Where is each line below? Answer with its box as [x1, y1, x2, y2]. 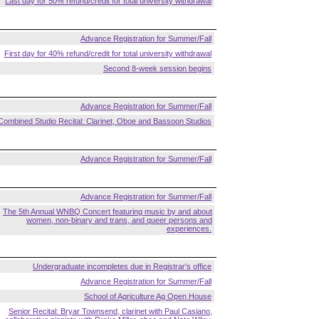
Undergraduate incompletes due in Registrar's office [33, 262, 211, 271]
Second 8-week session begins [103, 64, 211, 73]
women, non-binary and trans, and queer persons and [26, 216, 212, 224]
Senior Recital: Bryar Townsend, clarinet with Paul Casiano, [9, 307, 212, 315]
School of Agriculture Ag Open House [84, 292, 211, 300]
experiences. [167, 224, 211, 233]
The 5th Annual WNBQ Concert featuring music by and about [3, 207, 212, 216]
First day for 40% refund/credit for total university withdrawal [4, 49, 211, 58]
